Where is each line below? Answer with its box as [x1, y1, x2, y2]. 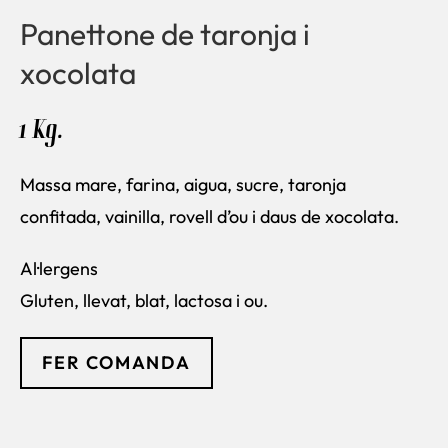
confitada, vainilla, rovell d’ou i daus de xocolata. [20, 205, 399, 228]
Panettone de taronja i [20, 15, 310, 53]
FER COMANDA [42, 351, 191, 374]
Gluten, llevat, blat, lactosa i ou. [20, 289, 268, 312]
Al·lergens [20, 257, 98, 280]
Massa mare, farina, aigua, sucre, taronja [20, 173, 346, 196]
